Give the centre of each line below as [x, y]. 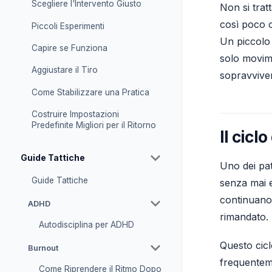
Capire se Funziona [69, 48]
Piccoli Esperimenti [68, 26]
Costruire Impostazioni [75, 114]
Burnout [43, 248]
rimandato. [244, 217]
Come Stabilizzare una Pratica [90, 92]
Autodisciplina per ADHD [86, 225]
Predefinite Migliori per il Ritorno [93, 125]
